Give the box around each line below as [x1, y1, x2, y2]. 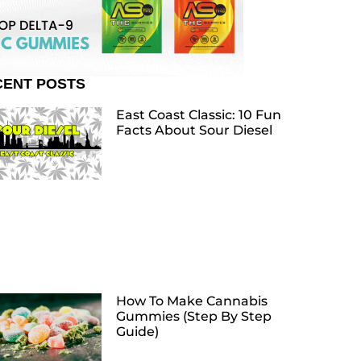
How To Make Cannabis [116, 293, 268, 309]
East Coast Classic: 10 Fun [116, 106, 281, 122]
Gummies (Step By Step [116, 308, 272, 324]
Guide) [116, 323, 159, 339]
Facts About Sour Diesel [116, 122, 272, 138]
